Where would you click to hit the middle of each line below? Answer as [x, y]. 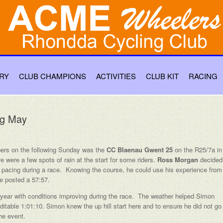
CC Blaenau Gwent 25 [140, 150]
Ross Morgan [178, 160]
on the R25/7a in [197, 150]
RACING [203, 76]
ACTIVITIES [116, 76]
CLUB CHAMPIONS [53, 76]
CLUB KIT [162, 76]
